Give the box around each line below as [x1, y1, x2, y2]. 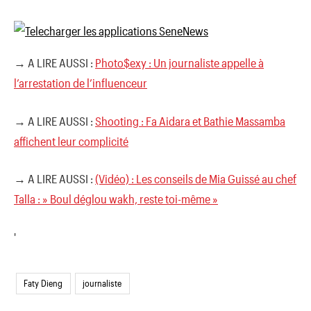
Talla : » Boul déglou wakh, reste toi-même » [14, 192, 218, 205]
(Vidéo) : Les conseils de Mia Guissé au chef [95, 171, 296, 185]
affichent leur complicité [14, 133, 128, 148]
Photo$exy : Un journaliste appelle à [95, 56, 264, 69]
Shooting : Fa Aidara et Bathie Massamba [95, 113, 285, 128]
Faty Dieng [24, 278, 63, 289]
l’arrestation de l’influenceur [14, 76, 147, 90]
